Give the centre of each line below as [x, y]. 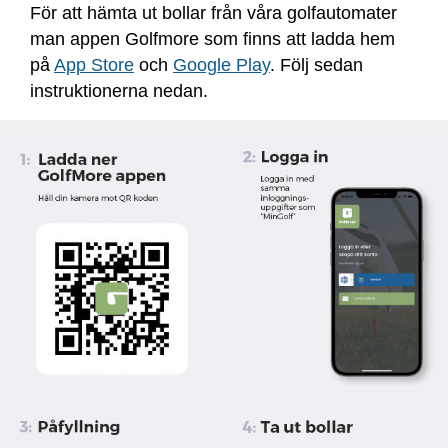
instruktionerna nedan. [121, 91]
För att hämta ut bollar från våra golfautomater [213, 13]
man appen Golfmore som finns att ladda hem [212, 39]
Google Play [221, 65]
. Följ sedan [316, 65]
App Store [94, 65]
